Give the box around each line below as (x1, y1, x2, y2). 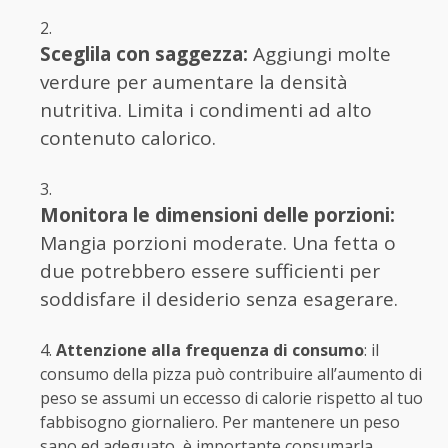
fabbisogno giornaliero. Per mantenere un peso (40, 410, 400, 433)
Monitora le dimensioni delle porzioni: (40, 201, 395, 228)
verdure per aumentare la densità (40, 68, 348, 95)
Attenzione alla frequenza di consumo (56, 338, 364, 361)
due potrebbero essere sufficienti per (40, 257, 380, 284)
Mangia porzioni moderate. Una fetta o (40, 229, 396, 256)
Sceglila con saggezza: (40, 40, 248, 67)
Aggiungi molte (248, 40, 391, 67)
